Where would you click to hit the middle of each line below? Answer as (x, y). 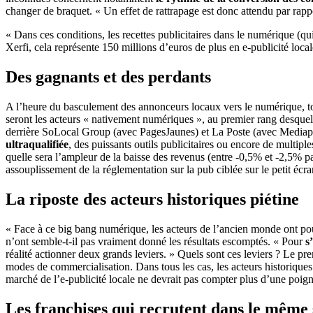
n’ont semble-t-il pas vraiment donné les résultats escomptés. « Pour (155, 241)
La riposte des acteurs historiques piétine (152, 199)
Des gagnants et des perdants (108, 77)
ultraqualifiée (37, 145)
